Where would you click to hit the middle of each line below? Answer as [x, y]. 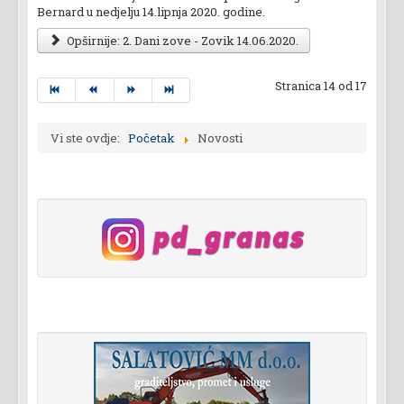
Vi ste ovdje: [88, 138]
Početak [151, 138]
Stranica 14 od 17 [321, 86]
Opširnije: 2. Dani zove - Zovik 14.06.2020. [182, 41]
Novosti [220, 138]
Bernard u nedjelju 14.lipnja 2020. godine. [151, 12]
